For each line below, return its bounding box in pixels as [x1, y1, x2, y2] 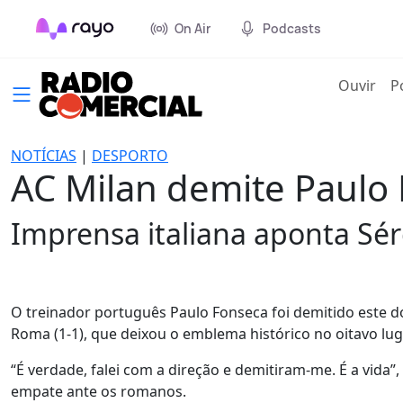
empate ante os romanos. [11, 381, 186, 401]
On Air [175, 20, 210, 37]
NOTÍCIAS [11, 146, 76, 166]
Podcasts [263, 20, 321, 37]
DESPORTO [92, 146, 168, 166]
